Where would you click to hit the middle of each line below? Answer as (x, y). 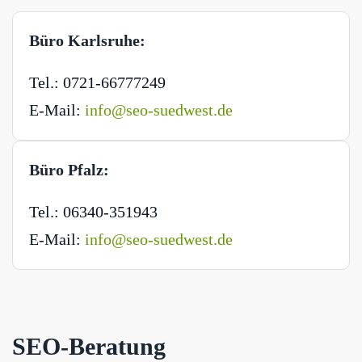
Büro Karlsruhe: (87, 40)
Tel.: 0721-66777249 (97, 82)
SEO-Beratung (89, 346)
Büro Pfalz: (69, 169)
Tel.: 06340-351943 (93, 211)
